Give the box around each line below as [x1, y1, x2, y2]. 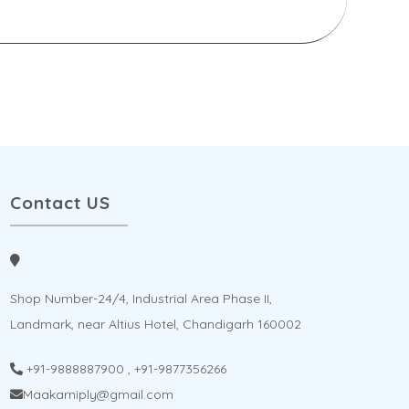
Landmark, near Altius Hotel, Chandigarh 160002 [9, 315, 301, 332]
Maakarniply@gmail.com [22, 385, 173, 403]
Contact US [9, 192, 110, 215]
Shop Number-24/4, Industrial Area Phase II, [9, 289, 272, 307]
